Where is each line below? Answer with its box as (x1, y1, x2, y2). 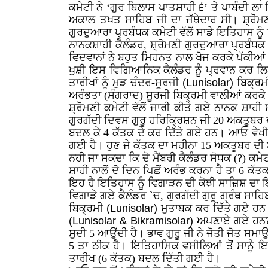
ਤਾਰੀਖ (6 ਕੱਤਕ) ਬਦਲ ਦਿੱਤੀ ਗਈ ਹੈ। (69, 252, 221, 264)
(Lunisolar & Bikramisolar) (69, 215, 193, 227)
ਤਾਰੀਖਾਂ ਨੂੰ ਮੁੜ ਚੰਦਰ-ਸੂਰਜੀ (69, 77, 182, 89)
